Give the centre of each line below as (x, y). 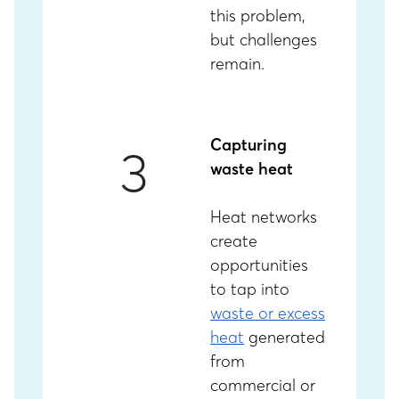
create (234, 241)
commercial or (263, 385)
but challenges (264, 40)
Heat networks (264, 217)
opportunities (259, 265)
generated (285, 337)
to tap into (250, 289)
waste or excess (268, 313)
